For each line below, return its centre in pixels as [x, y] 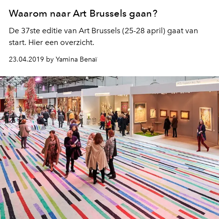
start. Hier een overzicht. [52, 43]
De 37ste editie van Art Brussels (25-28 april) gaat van [103, 31]
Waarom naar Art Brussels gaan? [83, 13]
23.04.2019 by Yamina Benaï [53, 60]
